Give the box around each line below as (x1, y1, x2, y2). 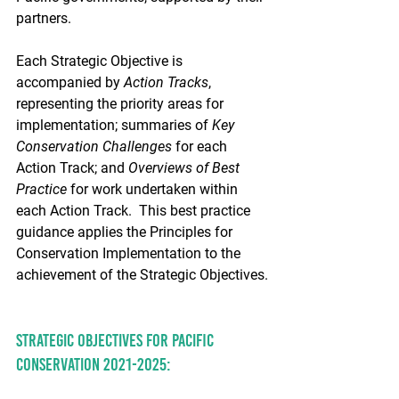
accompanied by (16, 73, 124, 91)
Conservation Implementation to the (16, 244, 244, 262)
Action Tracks (124, 73, 208, 91)
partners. (16, 9, 71, 27)
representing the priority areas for (16, 94, 227, 112)
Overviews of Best (128, 159, 243, 176)
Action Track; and (16, 159, 128, 176)
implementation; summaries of (16, 116, 212, 134)
